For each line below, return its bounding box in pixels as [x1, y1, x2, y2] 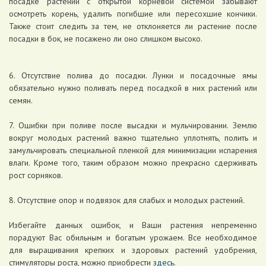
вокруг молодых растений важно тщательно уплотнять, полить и [9, 132, 257, 143]
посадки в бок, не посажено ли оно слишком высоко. [9, 33, 204, 44]
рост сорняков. [9, 170, 65, 180]
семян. [9, 95, 34, 106]
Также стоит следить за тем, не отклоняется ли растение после [9, 21, 257, 31]
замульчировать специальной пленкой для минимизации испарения [9, 145, 257, 156]
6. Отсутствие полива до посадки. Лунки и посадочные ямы [9, 70, 257, 81]
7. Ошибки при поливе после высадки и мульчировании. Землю [9, 120, 257, 131]
